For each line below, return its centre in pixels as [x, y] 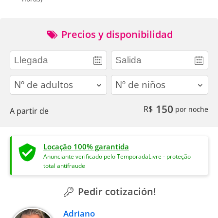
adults [21, 80]
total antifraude [64, 165]
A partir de [29, 111]
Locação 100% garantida [86, 146]
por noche [191, 109]
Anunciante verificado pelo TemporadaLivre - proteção [117, 156]
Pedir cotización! [116, 191]
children [126, 80]
